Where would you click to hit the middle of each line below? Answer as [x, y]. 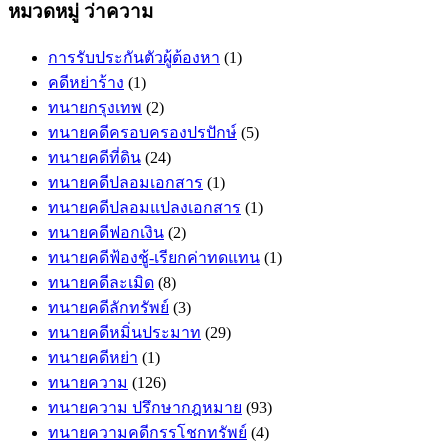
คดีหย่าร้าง [86, 82]
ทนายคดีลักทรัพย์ [108, 307]
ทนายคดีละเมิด [101, 282]
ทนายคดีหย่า [93, 357]
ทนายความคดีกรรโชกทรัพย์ [147, 432]
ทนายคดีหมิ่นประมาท [124, 332]
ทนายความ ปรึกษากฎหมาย [145, 407]
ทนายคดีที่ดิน [94, 157]
